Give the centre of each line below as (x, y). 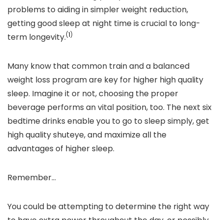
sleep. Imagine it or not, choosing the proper (93, 94)
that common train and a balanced (120, 66)
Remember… (32, 178)
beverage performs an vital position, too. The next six (110, 107)
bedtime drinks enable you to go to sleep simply (100, 121)
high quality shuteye (46, 135)
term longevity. (37, 37)
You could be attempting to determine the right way (108, 206)
